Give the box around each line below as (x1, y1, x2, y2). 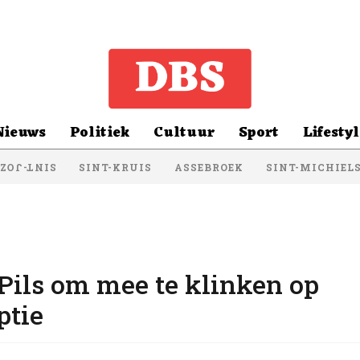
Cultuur (153, 120, 215, 145)
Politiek (69, 120, 129, 145)
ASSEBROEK (174, 160, 243, 174)
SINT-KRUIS (79, 160, 152, 174)
